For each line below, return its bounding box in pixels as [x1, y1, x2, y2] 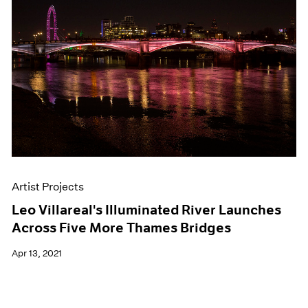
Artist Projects [12, 180, 85, 194]
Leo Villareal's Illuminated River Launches [12, 201, 282, 219]
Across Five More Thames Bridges [12, 219, 232, 236]
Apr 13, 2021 [12, 247, 63, 260]
